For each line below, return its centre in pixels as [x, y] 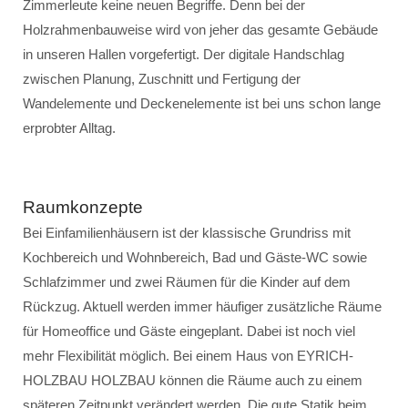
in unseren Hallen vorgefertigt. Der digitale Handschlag [184, 54]
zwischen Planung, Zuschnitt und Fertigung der [162, 79]
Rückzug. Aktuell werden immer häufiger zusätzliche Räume [202, 306]
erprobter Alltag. [69, 128]
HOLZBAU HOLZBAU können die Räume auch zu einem [193, 380]
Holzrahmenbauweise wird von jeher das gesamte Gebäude [200, 30]
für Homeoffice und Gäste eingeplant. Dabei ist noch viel [189, 331]
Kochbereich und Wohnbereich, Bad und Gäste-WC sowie [195, 257]
